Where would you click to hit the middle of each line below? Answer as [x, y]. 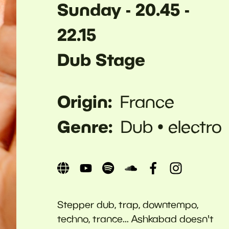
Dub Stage [101, 59]
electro [195, 126]
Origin [83, 101]
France [147, 101]
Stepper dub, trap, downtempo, [128, 204]
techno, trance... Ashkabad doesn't [135, 219]
